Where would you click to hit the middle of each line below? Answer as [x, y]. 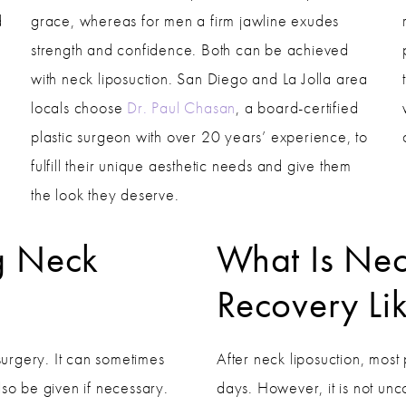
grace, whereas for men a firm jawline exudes [185, 20]
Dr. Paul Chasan [182, 107]
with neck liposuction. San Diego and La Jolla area [199, 78]
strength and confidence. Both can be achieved [190, 49]
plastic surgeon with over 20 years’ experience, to [199, 136]
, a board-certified [297, 107]
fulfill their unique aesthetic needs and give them [191, 165]
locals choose [79, 107]
